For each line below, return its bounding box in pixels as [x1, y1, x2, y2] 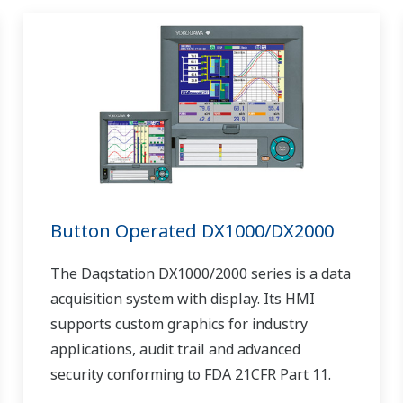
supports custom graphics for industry [49, 313, 308, 334]
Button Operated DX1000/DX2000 [49, 218, 334, 243]
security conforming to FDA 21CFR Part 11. [49, 363, 331, 384]
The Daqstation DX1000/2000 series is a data [49, 263, 351, 283]
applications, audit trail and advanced [49, 338, 300, 359]
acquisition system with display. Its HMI [49, 288, 315, 309]
